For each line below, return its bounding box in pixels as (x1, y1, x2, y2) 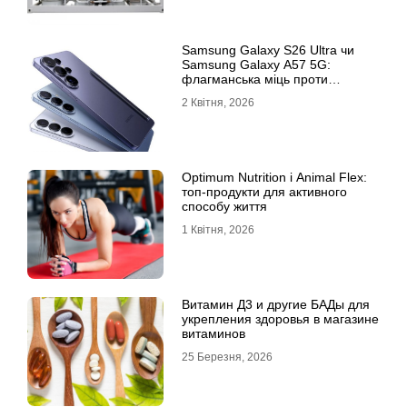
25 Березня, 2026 (182, 351, 273, 363)
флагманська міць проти (182, 72, 328, 86)
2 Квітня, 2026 (182, 96, 254, 109)
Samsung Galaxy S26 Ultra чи (182, 43, 354, 57)
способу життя (182, 199, 267, 213)
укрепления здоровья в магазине (182, 312, 379, 326)
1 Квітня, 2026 (182, 223, 254, 236)
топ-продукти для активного (182, 184, 347, 199)
